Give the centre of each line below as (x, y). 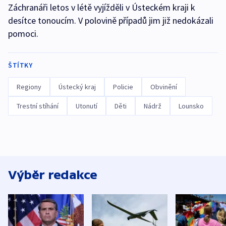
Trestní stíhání (38, 106)
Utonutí (87, 106)
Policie (123, 87)
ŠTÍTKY (20, 65)
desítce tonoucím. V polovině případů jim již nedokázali (111, 21)
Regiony (29, 87)
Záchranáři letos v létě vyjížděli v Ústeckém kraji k (102, 8)
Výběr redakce (53, 175)
